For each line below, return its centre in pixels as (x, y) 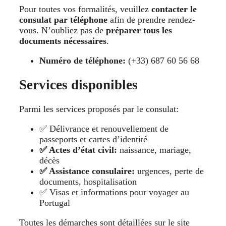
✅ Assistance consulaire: (88, 171)
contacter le (174, 9)
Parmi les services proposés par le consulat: (99, 109)
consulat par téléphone (63, 19)
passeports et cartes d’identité (93, 139)
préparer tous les (139, 30)
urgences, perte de (171, 171)
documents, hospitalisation (88, 182)
